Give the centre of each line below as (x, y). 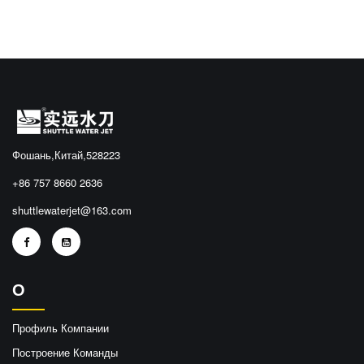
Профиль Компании (61, 327)
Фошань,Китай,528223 (66, 154)
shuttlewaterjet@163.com (72, 210)
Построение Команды (65, 352)
